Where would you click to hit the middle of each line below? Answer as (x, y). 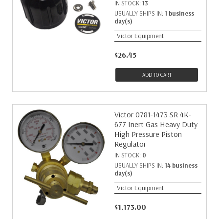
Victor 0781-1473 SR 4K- (153, 114)
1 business (179, 13)
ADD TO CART (157, 75)
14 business (181, 165)
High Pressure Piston (148, 134)
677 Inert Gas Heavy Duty (156, 124)
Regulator (130, 144)
